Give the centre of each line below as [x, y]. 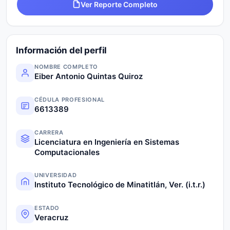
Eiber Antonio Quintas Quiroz [89, 76]
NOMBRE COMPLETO [66, 66]
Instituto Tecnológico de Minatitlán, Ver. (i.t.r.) [120, 184]
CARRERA [49, 132]
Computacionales [67, 152]
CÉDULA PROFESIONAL [70, 99]
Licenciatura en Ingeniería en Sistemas [107, 142]
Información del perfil [62, 50]
